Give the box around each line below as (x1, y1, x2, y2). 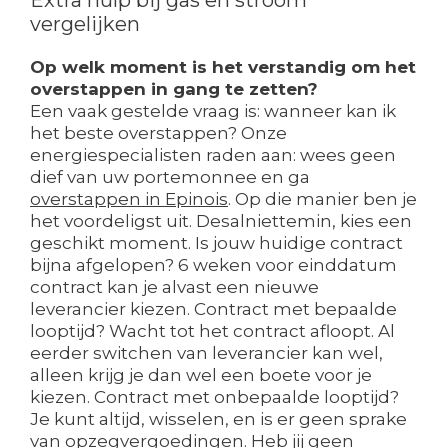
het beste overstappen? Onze (30, 123, 287, 144)
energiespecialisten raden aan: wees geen (30, 145, 396, 166)
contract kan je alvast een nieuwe (30, 277, 319, 298)
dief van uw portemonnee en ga (30, 167, 310, 188)
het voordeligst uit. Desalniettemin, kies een (30, 211, 412, 232)
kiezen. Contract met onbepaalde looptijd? (30, 387, 399, 408)
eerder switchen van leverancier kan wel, (30, 343, 383, 364)
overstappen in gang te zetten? (30, 79, 318, 100)
